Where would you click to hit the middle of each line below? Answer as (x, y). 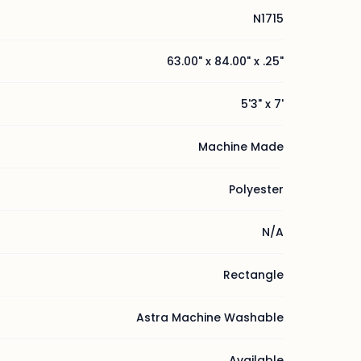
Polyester (256, 189)
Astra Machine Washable (210, 317)
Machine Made (241, 147)
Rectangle (253, 275)
